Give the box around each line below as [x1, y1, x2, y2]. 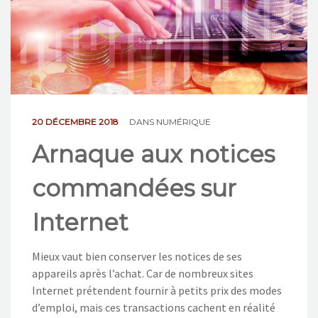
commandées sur [32, 173, 236, 202]
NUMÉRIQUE [156, 116, 211, 127]
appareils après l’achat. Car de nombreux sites [32, 265, 253, 280]
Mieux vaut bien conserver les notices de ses [32, 248, 242, 263]
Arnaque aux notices [32, 139, 275, 168]
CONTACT [17, 38, 67, 51]
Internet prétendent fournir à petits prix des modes [32, 283, 282, 297]
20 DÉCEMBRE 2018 [32, 116, 121, 127]
